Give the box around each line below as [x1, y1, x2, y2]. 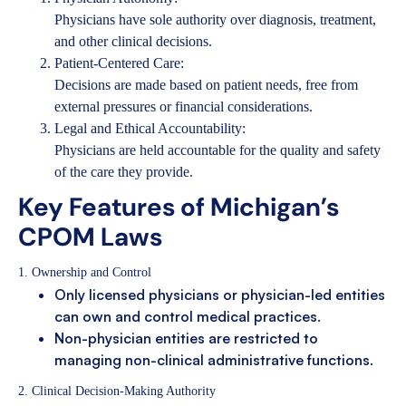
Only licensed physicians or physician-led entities [54, 285, 385, 304]
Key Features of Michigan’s [18, 189, 339, 224]
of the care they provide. [54, 163, 193, 179]
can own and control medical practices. [54, 306, 321, 325]
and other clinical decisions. [54, 33, 212, 49]
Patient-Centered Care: [54, 54, 184, 71]
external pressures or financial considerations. [54, 98, 313, 114]
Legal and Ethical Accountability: [54, 120, 246, 136]
